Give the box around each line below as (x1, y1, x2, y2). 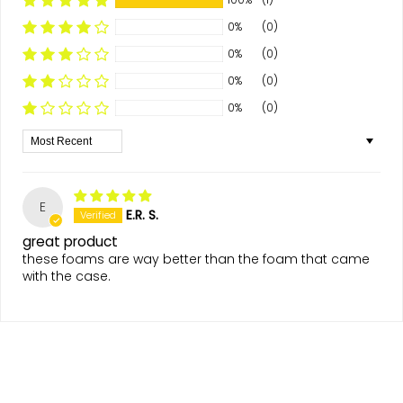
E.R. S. (126, 206, 158, 225)
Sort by (22, 128, 67, 147)
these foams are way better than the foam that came (22, 250, 370, 269)
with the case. (22, 267, 111, 286)
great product (22, 232, 118, 252)
